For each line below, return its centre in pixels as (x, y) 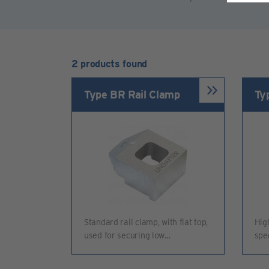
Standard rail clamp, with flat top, (146, 222)
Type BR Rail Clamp (132, 95)
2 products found (109, 64)
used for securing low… (127, 235)
